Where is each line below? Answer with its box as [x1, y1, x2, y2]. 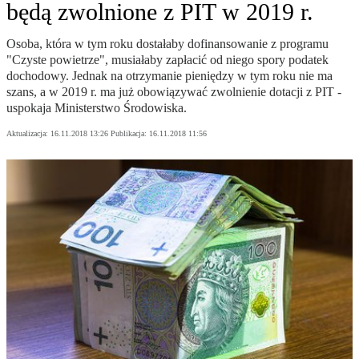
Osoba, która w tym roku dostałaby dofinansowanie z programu [6, 37, 329, 51]
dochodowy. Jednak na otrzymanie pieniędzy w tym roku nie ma [6, 69, 333, 83]
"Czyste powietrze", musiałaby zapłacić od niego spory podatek [6, 53, 329, 67]
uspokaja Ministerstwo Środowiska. [6, 101, 187, 115]
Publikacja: [111, 129, 149, 139]
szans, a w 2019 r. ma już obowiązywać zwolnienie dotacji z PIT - [6, 85, 341, 99]
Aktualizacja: [6, 129, 50, 139]
